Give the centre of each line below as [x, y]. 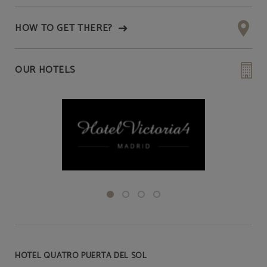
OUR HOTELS [45, 70]
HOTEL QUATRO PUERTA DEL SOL [81, 256]
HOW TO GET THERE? [64, 28]
